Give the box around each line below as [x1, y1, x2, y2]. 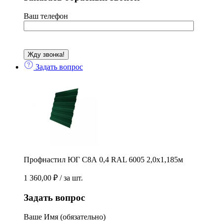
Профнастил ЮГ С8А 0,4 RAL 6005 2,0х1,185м [24, 155, 183, 164]
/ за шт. [60, 174, 83, 183]
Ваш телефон [24, 12, 68, 21]
